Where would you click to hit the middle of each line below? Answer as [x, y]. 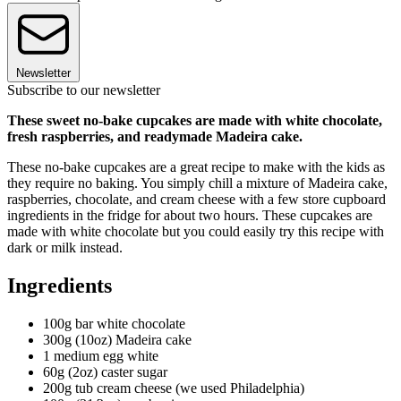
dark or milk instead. [65, 247]
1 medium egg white [101, 355]
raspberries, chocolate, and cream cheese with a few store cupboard [196, 199]
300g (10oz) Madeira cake [117, 339]
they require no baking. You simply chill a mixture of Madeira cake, [197, 183]
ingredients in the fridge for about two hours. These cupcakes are [190, 215]
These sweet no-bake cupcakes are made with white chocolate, [195, 120]
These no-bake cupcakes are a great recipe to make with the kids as [196, 166]
